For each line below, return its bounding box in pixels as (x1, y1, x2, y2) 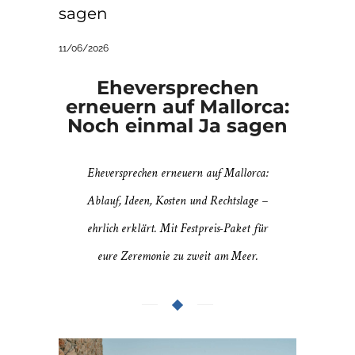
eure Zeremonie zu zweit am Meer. (97, 248, 258, 265)
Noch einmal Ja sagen (67, 114, 288, 138)
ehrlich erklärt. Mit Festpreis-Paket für (87, 220, 268, 238)
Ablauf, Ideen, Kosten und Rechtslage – (87, 193, 268, 210)
